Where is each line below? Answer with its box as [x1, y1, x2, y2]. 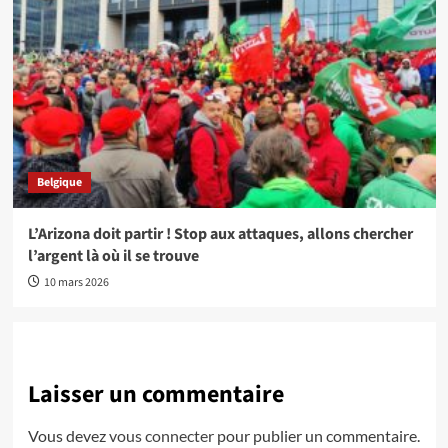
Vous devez [27, 426, 109, 445]
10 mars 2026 [43, 274, 109, 291]
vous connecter [108, 426, 214, 445]
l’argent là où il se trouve [27, 245, 199, 267]
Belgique [36, 174, 82, 191]
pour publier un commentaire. [213, 426, 420, 445]
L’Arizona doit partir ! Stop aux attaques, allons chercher [27, 223, 413, 245]
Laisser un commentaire [27, 377, 284, 412]
